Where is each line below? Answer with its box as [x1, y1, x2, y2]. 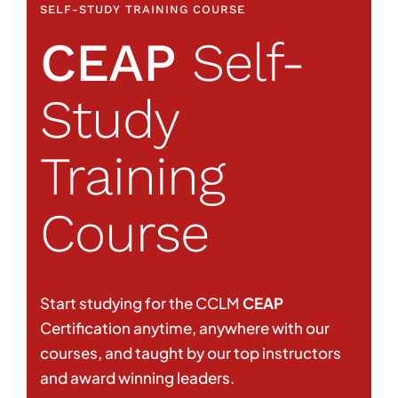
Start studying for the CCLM [39, 292, 243, 313]
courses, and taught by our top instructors [39, 342, 341, 362]
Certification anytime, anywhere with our [39, 317, 330, 338]
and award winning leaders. [39, 367, 235, 387]
